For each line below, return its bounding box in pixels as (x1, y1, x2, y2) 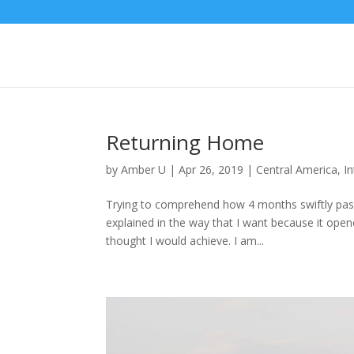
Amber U (121, 162, 167, 177)
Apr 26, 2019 (179, 162, 244, 177)
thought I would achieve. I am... (106, 233, 265, 248)
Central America (256, 162, 338, 177)
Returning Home (106, 128, 265, 156)
